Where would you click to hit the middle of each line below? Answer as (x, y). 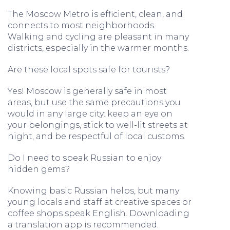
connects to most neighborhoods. (82, 25)
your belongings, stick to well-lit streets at (98, 125)
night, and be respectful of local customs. (97, 136)
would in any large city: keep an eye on (90, 114)
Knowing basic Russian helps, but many (93, 191)
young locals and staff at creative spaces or (100, 202)
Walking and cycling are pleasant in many (98, 37)
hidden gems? (39, 169)
